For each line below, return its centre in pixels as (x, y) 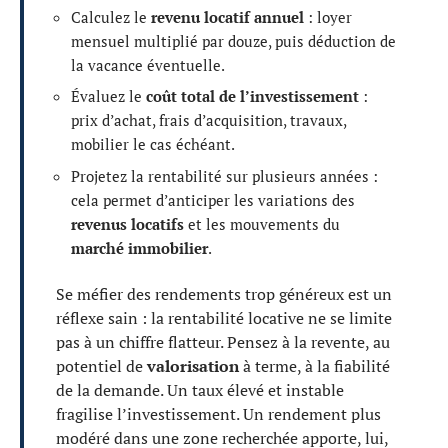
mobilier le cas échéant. (153, 144)
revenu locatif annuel (227, 16)
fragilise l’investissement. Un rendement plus (218, 414)
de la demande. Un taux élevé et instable (200, 390)
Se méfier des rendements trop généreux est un (224, 294)
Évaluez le (108, 96)
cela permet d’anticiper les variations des (213, 199)
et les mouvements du (262, 223)
